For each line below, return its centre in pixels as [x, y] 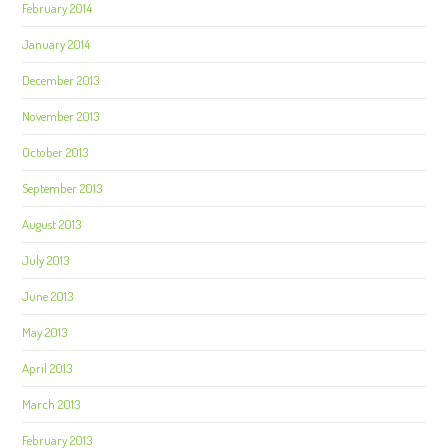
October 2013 [55, 151]
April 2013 [47, 367]
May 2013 [45, 331]
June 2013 [48, 295]
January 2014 [56, 43]
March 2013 [51, 403]
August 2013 [52, 223]
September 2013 [62, 187]
